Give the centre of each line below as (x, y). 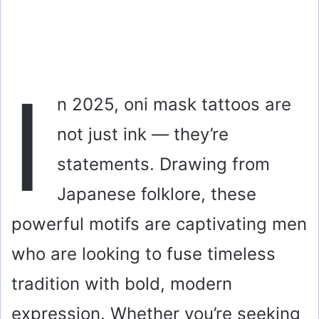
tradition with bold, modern (122, 284)
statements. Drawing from (163, 164)
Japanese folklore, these (157, 194)
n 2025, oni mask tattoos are (174, 105)
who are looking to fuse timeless (143, 254)
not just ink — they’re (143, 135)
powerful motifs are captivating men (159, 224)
